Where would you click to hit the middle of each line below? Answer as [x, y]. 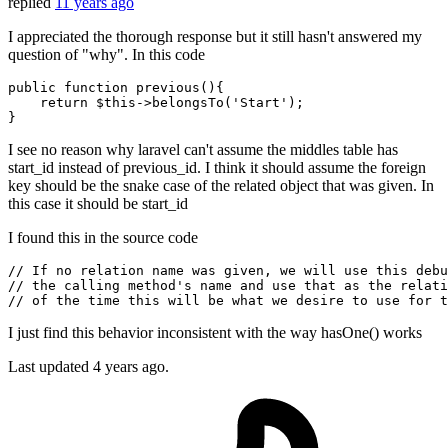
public [32, 88]
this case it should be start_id [98, 204]
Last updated [50, 367]
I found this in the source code [103, 238]
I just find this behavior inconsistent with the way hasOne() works [215, 333]
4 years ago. [131, 367]
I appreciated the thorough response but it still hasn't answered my [215, 37]
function [96, 88]
